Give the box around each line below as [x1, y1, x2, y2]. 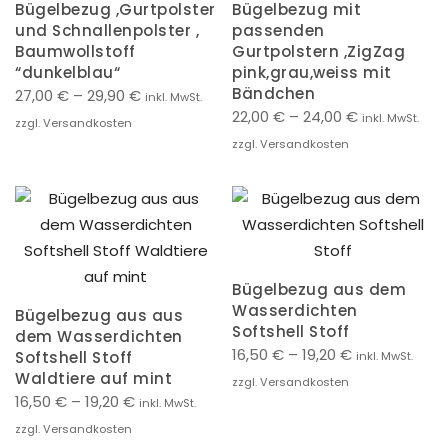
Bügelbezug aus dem [232, 278, 406, 300]
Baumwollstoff [15, 40, 136, 62]
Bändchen [232, 82, 315, 104]
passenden [232, 19, 325, 41]
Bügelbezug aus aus [15, 304, 183, 326]
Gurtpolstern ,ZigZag [232, 40, 405, 62]
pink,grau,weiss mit [232, 61, 392, 83]
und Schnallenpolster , [15, 19, 199, 41]
